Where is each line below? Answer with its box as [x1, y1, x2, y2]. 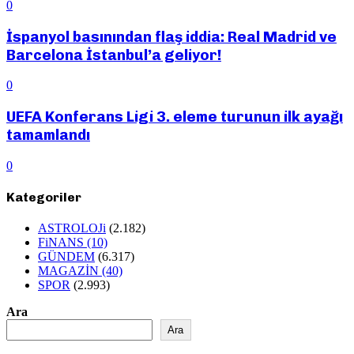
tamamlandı [6, 126, 90, 145]
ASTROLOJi [38, 221, 106, 235]
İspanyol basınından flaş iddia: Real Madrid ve [6, 27, 337, 46]
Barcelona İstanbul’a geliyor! [6, 45, 221, 64]
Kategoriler [6, 190, 81, 205]
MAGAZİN [38, 264, 102, 278]
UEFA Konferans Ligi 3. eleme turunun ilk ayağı [6, 107, 343, 126]
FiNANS [38, 235, 87, 250]
